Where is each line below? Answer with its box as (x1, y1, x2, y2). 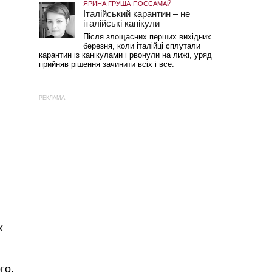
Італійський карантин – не (83, 8, 190, 19)
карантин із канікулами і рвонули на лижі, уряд (38, 50, 212, 59)
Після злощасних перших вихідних (83, 32, 211, 41)
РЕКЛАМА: (38, 95, 67, 101)
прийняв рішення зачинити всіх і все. (38, 59, 191, 69)
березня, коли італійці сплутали (83, 41, 200, 50)
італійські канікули (83, 18, 165, 29)
